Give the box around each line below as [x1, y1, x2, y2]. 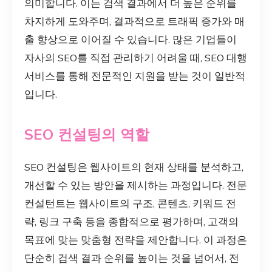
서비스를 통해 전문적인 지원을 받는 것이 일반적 [24, 69, 245, 83]
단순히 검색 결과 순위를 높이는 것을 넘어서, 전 [24, 251, 239, 265]
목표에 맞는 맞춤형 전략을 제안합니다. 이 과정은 [24, 233, 247, 247]
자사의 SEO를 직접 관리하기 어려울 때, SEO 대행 [24, 50, 247, 65]
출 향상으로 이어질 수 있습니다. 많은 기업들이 [24, 32, 237, 47]
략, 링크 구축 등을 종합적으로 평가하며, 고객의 [24, 214, 239, 229]
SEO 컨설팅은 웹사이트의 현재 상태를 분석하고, [24, 160, 243, 174]
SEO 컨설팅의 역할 [24, 124, 149, 144]
